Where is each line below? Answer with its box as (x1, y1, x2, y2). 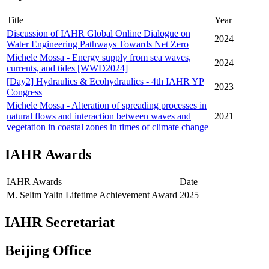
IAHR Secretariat (5, 214, 115, 230)
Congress (7, 86, 42, 97)
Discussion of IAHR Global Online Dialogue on (7, 28, 190, 38)
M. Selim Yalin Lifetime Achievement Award (7, 189, 177, 200)
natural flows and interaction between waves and (7, 110, 191, 121)
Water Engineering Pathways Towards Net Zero (7, 38, 189, 49)
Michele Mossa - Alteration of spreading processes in (7, 100, 207, 110)
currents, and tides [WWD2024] (7, 62, 128, 73)
